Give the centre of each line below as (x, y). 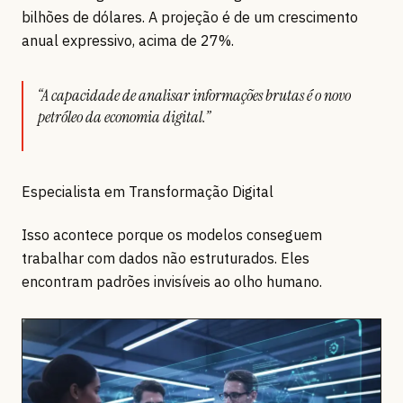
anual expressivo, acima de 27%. (128, 41)
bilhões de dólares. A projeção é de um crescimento (190, 18)
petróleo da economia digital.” (124, 117)
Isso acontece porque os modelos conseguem (172, 235)
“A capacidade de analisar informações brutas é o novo (194, 96)
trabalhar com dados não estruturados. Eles (166, 259)
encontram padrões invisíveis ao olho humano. (172, 282)
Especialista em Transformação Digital (148, 192)
